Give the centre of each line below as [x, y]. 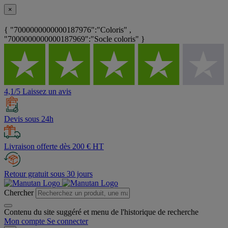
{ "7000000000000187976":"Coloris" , [68, 30]
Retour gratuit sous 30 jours [48, 174]
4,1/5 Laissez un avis [38, 92]
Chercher [19, 193]
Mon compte [24, 221]
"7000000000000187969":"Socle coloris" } [75, 39]
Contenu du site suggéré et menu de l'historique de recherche [101, 212]
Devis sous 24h [29, 119]
